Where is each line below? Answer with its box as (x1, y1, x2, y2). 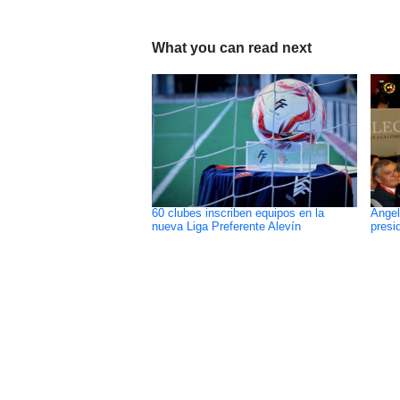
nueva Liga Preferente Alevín (151, 220, 301, 233)
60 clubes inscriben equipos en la (151, 206, 324, 220)
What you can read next (151, 39, 312, 55)
